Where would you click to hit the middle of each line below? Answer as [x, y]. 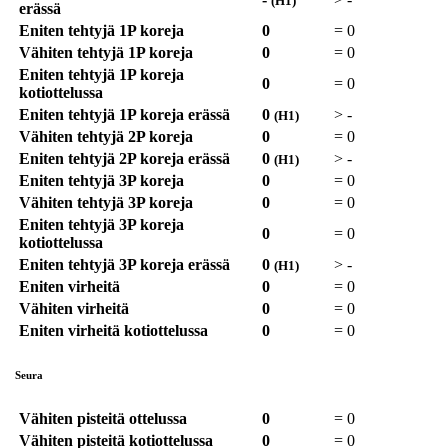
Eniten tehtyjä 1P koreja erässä [124, 115]
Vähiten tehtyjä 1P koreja [106, 53]
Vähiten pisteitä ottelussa [103, 419]
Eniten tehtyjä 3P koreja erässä [124, 265]
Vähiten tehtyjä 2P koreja [106, 137]
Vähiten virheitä [74, 309]
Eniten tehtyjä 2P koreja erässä [124, 159]
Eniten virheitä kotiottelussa [113, 331]
